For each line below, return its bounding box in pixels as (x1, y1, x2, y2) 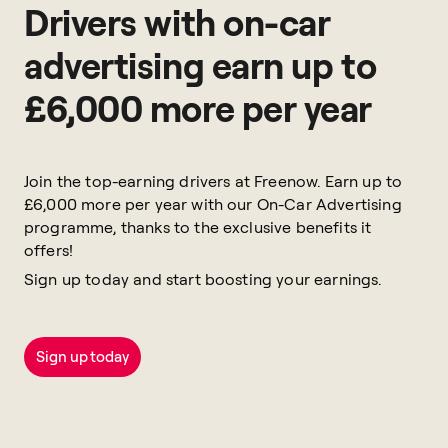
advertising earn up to (24, 42, 377, 88)
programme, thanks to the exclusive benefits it (24, 217, 372, 237)
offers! (24, 240, 74, 260)
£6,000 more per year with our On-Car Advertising (24, 194, 402, 214)
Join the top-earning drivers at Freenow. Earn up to (24, 171, 403, 191)
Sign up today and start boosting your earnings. (24, 269, 382, 289)
